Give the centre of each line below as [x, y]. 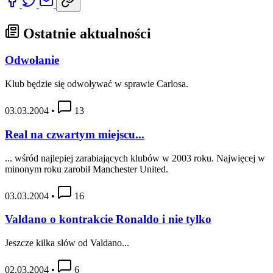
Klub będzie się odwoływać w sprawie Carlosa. [97, 84]
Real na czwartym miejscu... [75, 134]
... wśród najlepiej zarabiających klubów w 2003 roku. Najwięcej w [135, 158]
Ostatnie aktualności [85, 33]
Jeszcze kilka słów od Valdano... [67, 243]
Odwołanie [32, 60]
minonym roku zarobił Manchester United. [87, 169]
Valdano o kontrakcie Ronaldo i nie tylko [108, 219]
